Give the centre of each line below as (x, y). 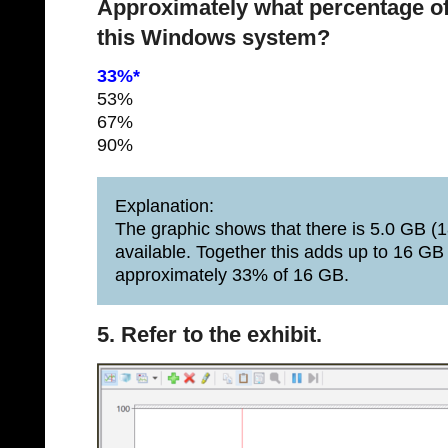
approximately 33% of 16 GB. (232, 275)
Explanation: (164, 206)
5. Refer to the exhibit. (209, 334)
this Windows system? (213, 37)
